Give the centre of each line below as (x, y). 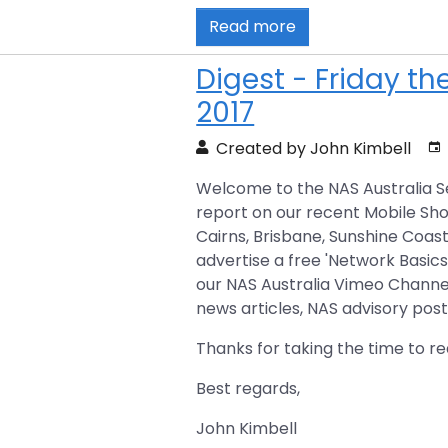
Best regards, (248, 388)
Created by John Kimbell (312, 148)
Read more (253, 26)
